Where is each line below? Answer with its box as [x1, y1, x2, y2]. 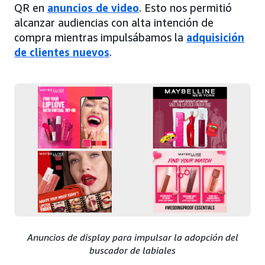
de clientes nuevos [14, 45, 109, 59]
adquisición [186, 30, 244, 44]
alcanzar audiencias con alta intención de [14, 15, 214, 29]
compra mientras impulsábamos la [14, 30, 186, 44]
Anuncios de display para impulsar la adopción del [27, 231, 238, 243]
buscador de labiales [89, 244, 176, 256]
